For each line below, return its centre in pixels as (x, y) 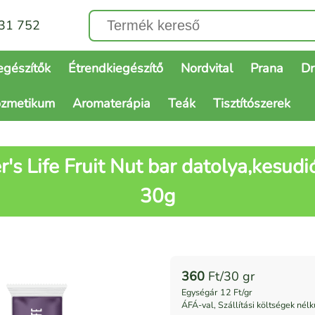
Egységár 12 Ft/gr (217, 292)
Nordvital (207, 69)
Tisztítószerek (252, 104)
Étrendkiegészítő (116, 69)
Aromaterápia (111, 104)
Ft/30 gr (231, 277)
